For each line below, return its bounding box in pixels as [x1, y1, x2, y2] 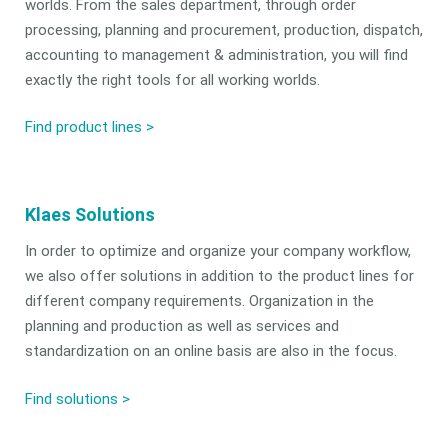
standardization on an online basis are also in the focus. [24, 342, 397, 361]
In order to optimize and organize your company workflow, [24, 242, 411, 261]
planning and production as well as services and [24, 317, 339, 336]
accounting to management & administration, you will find [24, 45, 408, 64]
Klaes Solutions [24, 204, 155, 225]
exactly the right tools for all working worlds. [24, 70, 320, 89]
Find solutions [24, 389, 118, 408]
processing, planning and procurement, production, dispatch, [24, 20, 423, 39]
